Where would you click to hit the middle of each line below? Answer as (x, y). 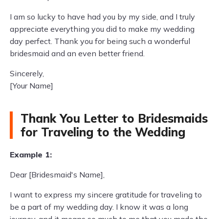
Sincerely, (27, 73)
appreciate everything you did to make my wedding (102, 29)
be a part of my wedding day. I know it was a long (99, 207)
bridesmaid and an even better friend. (77, 53)
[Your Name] (32, 86)
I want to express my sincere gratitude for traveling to (106, 195)
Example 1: (31, 154)
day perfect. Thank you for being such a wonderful (100, 41)
